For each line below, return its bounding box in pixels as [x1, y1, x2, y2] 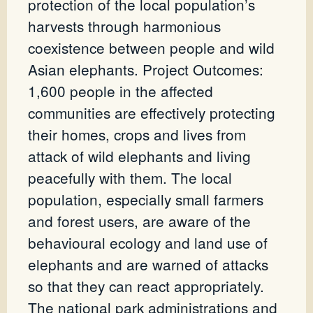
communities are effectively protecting [28, 102, 275, 124]
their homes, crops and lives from [28, 124, 246, 145]
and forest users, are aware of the [28, 210, 251, 232]
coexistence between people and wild [28, 37, 275, 59]
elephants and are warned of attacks [28, 254, 268, 275]
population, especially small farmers [28, 189, 263, 210]
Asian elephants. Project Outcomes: [28, 59, 263, 80]
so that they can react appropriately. [28, 275, 264, 297]
